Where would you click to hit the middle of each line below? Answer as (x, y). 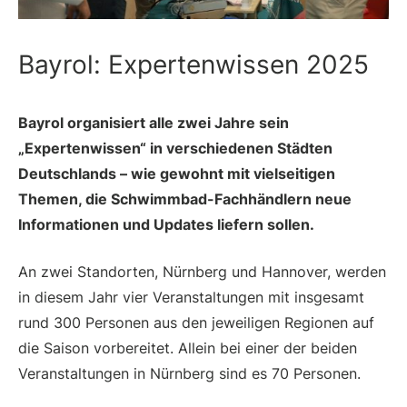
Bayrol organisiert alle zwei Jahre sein (154, 123)
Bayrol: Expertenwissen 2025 (194, 65)
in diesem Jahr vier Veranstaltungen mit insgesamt (191, 298)
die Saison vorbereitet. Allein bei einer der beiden (188, 348)
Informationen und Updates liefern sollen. (166, 225)
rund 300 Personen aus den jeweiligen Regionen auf (196, 323)
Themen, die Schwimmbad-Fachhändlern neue (185, 199)
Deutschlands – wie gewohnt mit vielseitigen (177, 174)
